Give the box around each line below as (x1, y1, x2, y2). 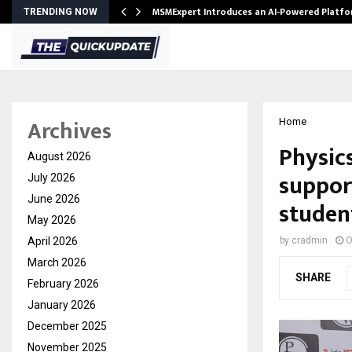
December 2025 (27, 320, 107, 332)
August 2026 (27, 150, 91, 163)
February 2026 (27, 277, 99, 290)
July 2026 (27, 171, 75, 184)
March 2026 (27, 256, 86, 269)
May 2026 (27, 214, 76, 226)
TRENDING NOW (24, 6, 97, 17)
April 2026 (27, 235, 78, 247)
